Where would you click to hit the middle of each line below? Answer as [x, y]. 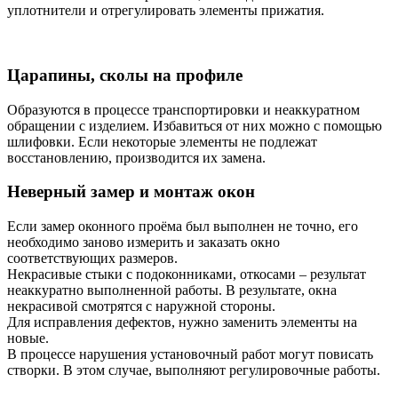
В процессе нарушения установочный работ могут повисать [190, 354]
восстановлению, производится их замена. [136, 157]
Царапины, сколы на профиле [125, 75]
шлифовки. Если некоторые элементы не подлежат [162, 141]
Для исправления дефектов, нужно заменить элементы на [182, 322]
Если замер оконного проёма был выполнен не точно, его [183, 226]
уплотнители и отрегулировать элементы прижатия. [166, 11]
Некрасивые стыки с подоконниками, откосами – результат [187, 274]
